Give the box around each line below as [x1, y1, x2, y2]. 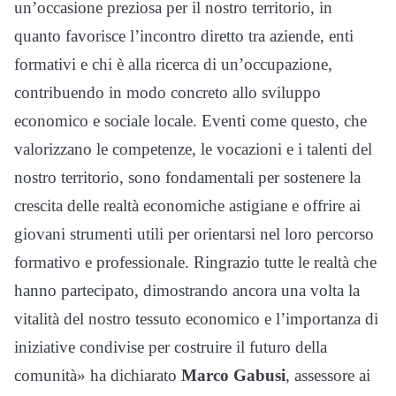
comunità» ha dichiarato [14, 366, 181, 385]
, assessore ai [286, 366, 370, 385]
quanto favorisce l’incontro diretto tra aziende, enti [14, 27, 354, 46]
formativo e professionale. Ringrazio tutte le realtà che [14, 253, 377, 272]
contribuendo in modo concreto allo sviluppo [14, 83, 321, 103]
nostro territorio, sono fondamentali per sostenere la [14, 168, 361, 187]
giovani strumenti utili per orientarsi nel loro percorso [14, 225, 374, 244]
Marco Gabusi [181, 366, 286, 385]
